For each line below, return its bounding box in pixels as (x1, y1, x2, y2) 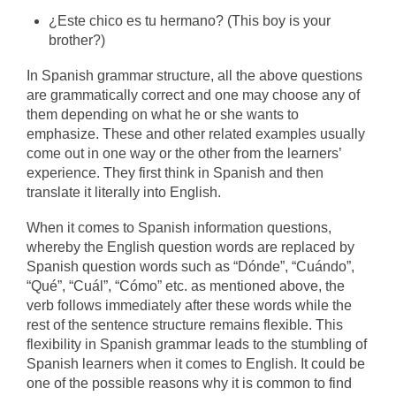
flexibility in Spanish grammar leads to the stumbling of (27, 337, 367, 352)
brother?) (49, 33, 106, 48)
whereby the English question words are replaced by (27, 240, 354, 255)
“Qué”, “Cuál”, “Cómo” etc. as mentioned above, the (27, 278, 345, 293)
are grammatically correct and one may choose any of (27, 88, 360, 103)
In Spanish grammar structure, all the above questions (27, 68, 362, 83)
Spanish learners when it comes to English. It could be (27, 356, 365, 371)
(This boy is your (227, 13, 331, 28)
